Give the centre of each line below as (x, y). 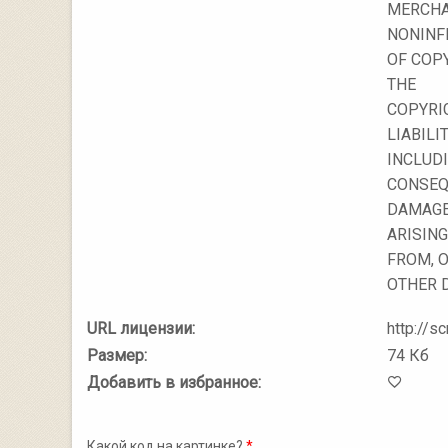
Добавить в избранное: (174, 382)
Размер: (117, 355)
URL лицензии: (141, 328)
